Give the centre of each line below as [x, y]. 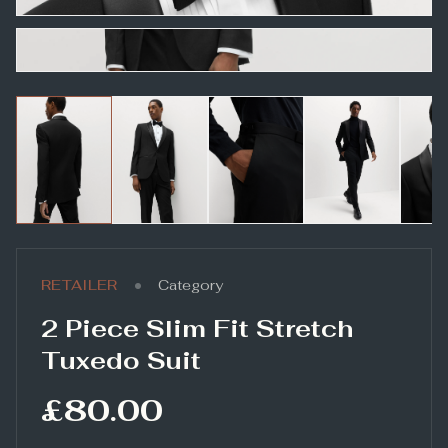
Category [190, 285]
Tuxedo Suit [121, 360]
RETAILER [79, 285]
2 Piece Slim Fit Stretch [197, 328]
